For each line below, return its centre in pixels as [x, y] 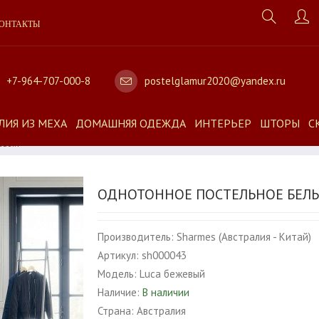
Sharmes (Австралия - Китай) [244, 237]
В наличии [166, 292]
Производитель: [136, 237]
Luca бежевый [173, 274]
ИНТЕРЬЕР [223, 123]
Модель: [117, 274]
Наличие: [119, 292]
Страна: [116, 311]
